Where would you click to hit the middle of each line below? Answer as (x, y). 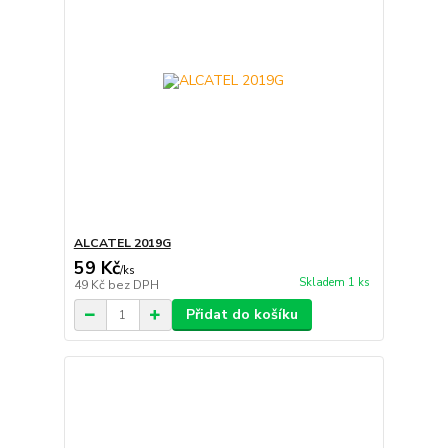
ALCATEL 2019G (122, 243)
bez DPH (133, 285)
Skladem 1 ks (334, 283)
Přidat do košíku (241, 315)
